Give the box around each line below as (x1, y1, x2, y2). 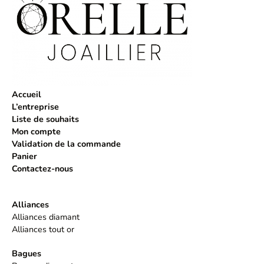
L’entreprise (12, 101, 59, 113)
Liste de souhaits (12, 113, 79, 126)
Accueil (12, 88, 41, 101)
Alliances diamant (12, 211, 80, 223)
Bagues (12, 247, 41, 260)
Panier (12, 150, 37, 163)
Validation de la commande (12, 138, 121, 150)
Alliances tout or (12, 223, 74, 236)
